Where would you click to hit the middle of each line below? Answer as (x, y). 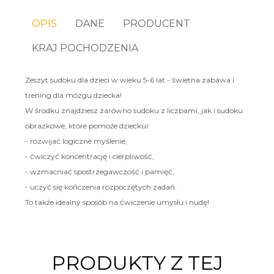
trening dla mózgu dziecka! (73, 95)
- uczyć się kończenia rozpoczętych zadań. (102, 187)
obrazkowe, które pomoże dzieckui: (87, 125)
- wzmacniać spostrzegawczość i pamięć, (99, 171)
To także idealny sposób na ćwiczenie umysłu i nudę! (117, 202)
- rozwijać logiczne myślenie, (76, 141)
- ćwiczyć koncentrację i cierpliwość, (89, 156)
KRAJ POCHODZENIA (85, 48)
